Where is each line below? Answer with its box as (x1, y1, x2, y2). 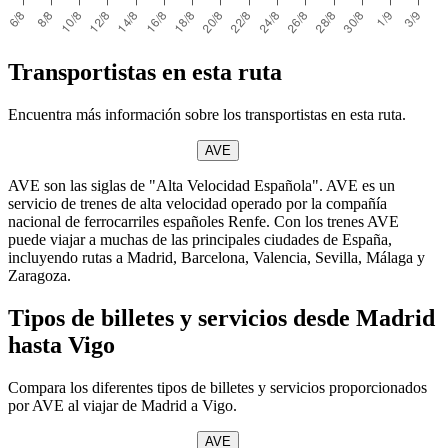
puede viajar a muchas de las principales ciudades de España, (8, 230, 392, 248)
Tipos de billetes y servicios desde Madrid (8, 304, 435, 331)
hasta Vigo (8, 331, 115, 358)
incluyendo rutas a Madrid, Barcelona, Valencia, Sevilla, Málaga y (8, 248, 425, 266)
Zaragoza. (8, 266, 71, 284)
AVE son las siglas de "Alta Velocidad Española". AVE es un (8, 176, 395, 194)
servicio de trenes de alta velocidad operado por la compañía (8, 194, 387, 212)
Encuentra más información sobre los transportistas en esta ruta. (8, 105, 406, 123)
